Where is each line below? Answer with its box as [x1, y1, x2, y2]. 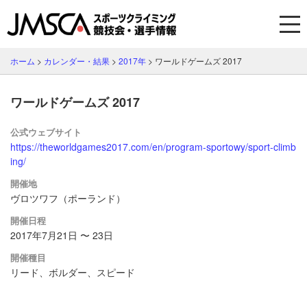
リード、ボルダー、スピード [10, 265, 135, 279]
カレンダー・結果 [44, 55, 110, 66]
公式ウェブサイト [10, 125, 82, 138]
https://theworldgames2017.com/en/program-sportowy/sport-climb [10, 140, 296, 153]
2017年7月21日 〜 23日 [10, 228, 113, 242]
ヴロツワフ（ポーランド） [10, 191, 125, 205]
